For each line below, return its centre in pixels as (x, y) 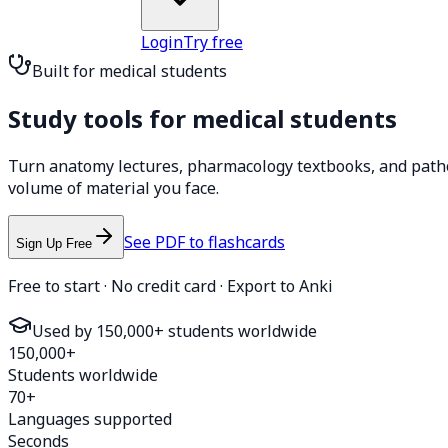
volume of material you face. (113, 188)
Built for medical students (129, 71)
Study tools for (100, 119)
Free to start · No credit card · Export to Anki (170, 286)
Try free (212, 42)
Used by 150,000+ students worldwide (174, 331)
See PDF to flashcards (204, 241)
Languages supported (90, 419)
